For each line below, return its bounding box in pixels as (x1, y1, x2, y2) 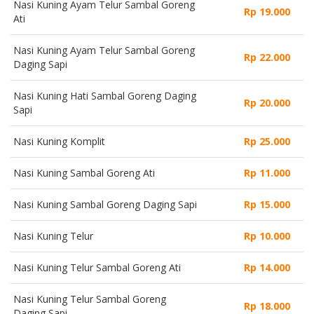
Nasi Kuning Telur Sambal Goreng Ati (13, 260, 181, 274)
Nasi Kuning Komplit (13, 134, 105, 148)
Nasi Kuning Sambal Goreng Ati (13, 165, 155, 179)
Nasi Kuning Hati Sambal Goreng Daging (13, 88, 196, 102)
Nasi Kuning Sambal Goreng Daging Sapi (13, 197, 197, 211)
